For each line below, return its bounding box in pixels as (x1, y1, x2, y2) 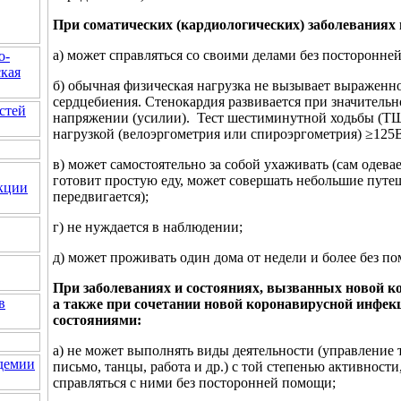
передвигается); (53, 188, 149, 204)
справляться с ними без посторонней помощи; (53, 374, 336, 390)
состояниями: (53, 311, 141, 328)
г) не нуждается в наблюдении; (53, 218, 243, 235)
